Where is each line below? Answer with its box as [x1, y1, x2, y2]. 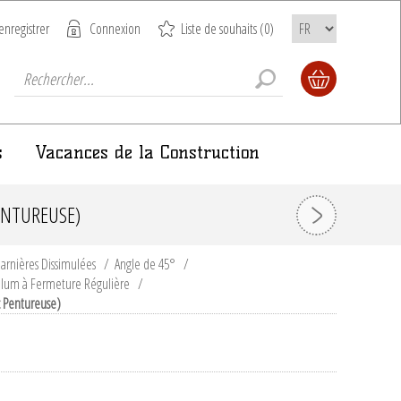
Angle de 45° [115, 254, 175, 274]
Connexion [90, 19, 141, 38]
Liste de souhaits [181, 19, 257, 38]
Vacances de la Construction [35, 141, 260, 163]
